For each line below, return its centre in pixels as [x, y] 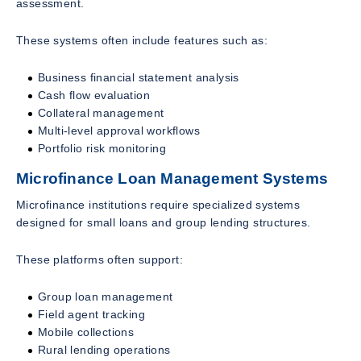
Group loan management [106, 297]
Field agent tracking [91, 315]
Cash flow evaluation [94, 95]
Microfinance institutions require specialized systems [158, 205]
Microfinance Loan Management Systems [172, 178]
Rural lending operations [104, 350]
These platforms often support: [100, 260]
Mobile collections [86, 332]
